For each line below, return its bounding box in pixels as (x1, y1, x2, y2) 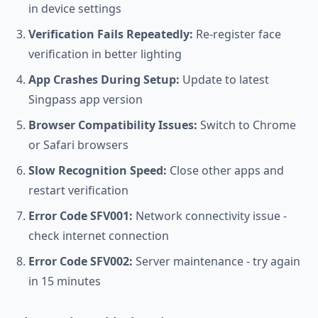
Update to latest (180, 72, 269, 87)
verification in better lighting (28, 46, 182, 62)
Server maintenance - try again (133, 253, 300, 269)
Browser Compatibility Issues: (28, 117, 197, 133)
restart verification (28, 182, 128, 198)
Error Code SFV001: (28, 208, 133, 224)
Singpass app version (28, 92, 143, 107)
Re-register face (193, 26, 281, 42)
